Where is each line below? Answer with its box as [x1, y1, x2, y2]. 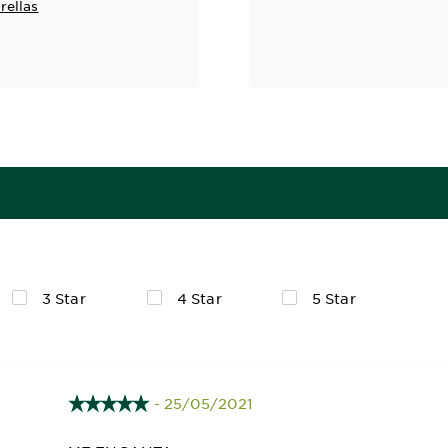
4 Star [177, 289, 222, 307]
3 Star [42, 289, 86, 307]
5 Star [312, 289, 356, 307]
